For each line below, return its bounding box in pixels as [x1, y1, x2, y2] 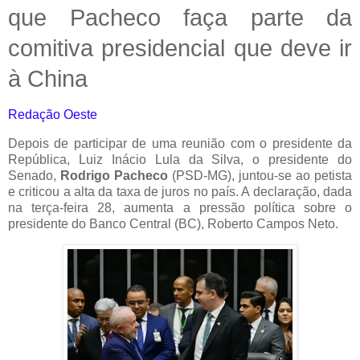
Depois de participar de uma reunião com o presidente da [8, 136, 352, 150]
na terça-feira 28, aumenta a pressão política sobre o [8, 200, 352, 215]
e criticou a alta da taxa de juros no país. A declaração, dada [8, 184, 352, 198]
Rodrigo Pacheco [60, 168, 168, 182]
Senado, [8, 168, 60, 182]
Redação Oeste [8, 107, 97, 121]
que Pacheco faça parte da [8, 3, 352, 31]
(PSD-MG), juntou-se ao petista [168, 168, 352, 182]
